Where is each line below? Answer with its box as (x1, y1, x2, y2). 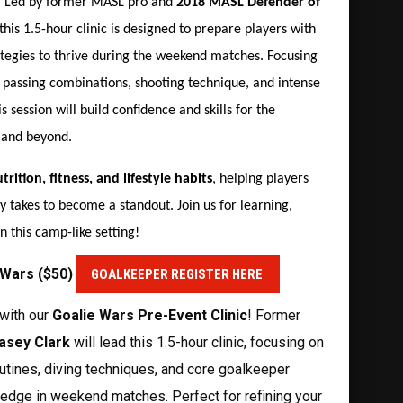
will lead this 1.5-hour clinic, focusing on (70, 333, 324, 351)
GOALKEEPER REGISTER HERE (91, 265, 265, 282)
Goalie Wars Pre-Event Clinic (52, 306, 247, 324)
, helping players (212, 171, 309, 186)
